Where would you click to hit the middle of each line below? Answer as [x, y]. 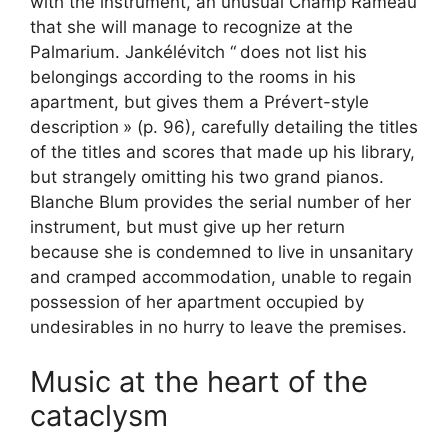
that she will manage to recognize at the [191, 26]
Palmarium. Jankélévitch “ [133, 51]
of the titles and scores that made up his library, [222, 151]
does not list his [303, 51]
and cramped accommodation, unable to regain [221, 276]
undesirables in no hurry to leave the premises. [218, 326]
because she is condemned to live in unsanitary [221, 251]
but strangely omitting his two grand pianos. [207, 176]
